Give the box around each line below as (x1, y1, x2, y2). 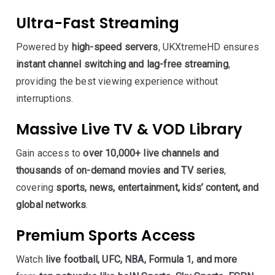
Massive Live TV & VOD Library (16, 119, 243, 139)
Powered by (16, 41, 72, 53)
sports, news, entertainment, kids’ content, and (56, 182, 258, 193)
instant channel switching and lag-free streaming (16, 58, 228, 70)
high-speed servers (71, 41, 158, 53)
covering (16, 182, 56, 193)
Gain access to (16, 147, 83, 159)
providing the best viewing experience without (16, 76, 219, 87)
